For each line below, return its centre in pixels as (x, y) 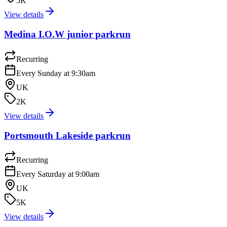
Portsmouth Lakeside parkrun (67, 135)
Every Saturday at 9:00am (58, 174)
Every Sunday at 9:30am (56, 73)
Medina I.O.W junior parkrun (67, 34)
